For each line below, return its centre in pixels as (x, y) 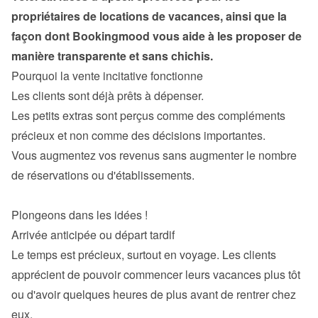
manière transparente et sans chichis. (112, 56)
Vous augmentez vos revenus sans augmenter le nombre (154, 155)
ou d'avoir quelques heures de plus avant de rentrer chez (154, 294)
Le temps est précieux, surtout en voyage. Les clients (144, 254)
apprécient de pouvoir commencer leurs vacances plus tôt (156, 274)
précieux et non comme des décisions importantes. (138, 135)
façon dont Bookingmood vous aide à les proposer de (157, 36)
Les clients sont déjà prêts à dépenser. (108, 95)
